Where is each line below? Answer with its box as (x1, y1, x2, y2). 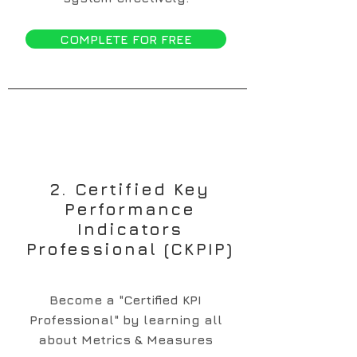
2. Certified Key (49, 179, 210, 199)
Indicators (76, 219, 183, 239)
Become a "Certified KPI (49, 292, 202, 307)
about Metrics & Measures (38, 332, 213, 347)
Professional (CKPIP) (25, 239, 233, 259)
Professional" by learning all (29, 312, 222, 327)
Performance (64, 199, 196, 219)
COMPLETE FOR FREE (60, 32, 192, 46)
